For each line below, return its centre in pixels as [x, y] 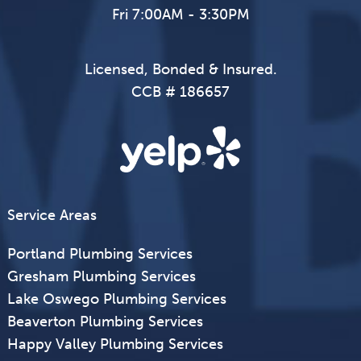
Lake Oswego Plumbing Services [116, 299]
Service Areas [52, 216]
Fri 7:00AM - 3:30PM [180, 15]
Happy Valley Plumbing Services [115, 344]
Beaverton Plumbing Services [105, 322]
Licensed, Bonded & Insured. [180, 70]
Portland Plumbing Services [100, 254]
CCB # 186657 [180, 92]
